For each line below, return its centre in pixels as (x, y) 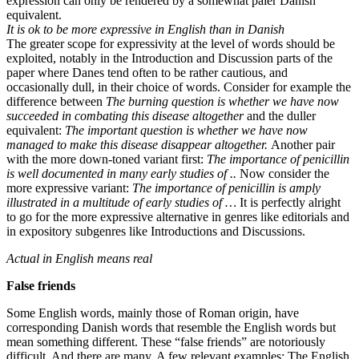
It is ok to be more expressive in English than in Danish (145, 29)
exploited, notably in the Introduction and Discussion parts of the (169, 58)
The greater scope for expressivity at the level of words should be (171, 43)
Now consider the (283, 173)
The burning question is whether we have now (222, 101)
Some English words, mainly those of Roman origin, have (153, 313)
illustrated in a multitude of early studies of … (121, 202)
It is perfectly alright (288, 202)
